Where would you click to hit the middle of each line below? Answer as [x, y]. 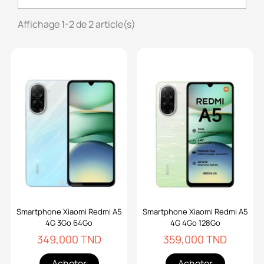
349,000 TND [69, 239]
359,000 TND [195, 239]
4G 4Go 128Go [195, 223]
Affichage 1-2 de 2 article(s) [77, 24]
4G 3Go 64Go [69, 223]
